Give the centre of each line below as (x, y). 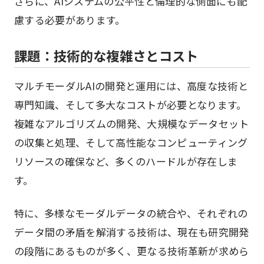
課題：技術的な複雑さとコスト (106, 55)
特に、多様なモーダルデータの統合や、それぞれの (131, 213)
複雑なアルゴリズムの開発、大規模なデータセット (132, 123)
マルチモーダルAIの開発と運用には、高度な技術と (131, 86)
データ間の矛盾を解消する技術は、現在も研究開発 (132, 232)
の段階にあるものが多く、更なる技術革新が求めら (132, 251)
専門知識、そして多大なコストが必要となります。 (131, 105)
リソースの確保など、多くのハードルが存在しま (126, 161)
